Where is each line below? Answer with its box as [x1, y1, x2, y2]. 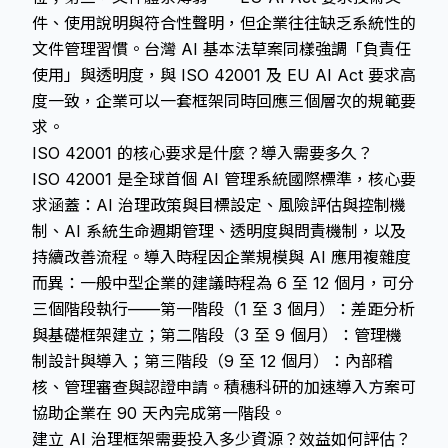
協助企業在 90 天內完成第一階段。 [32, 403, 286, 423]
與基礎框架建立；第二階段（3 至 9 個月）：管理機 [32, 325, 402, 345]
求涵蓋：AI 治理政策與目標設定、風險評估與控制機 [32, 195, 406, 215]
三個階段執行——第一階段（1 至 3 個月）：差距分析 [32, 299, 415, 319]
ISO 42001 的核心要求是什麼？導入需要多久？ [32, 143, 373, 163]
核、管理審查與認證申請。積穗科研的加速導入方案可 [32, 377, 416, 397]
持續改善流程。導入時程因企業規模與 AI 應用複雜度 [32, 247, 411, 267]
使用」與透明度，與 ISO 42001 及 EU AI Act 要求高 [32, 65, 416, 85]
